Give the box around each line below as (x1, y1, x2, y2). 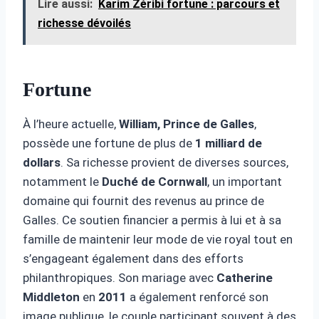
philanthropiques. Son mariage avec (23, 270, 216, 285)
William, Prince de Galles (119, 116, 254, 131)
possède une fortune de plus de (23, 135, 195, 150)
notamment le (23, 174, 102, 189)
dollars (23, 155, 61, 169)
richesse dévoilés (38, 16, 131, 30)
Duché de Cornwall (102, 174, 207, 189)
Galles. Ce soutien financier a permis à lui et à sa (23, 212, 281, 227)
